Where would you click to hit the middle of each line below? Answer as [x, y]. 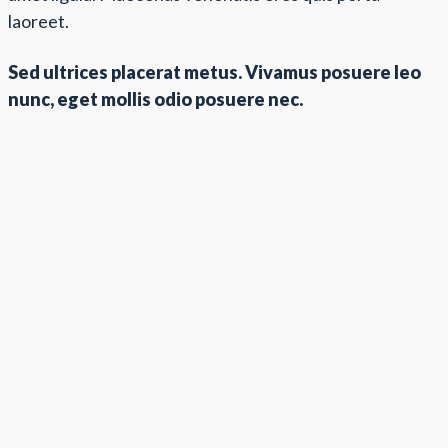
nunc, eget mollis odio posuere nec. [155, 98]
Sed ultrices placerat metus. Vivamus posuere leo [214, 71]
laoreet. [38, 21]
